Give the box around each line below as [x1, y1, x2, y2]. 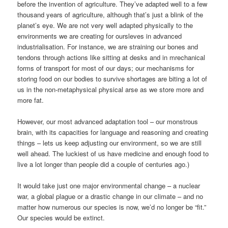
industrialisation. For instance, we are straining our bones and [17, 41, 198, 51]
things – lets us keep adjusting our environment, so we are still [17, 137, 202, 148]
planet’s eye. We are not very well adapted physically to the [17, 20, 193, 30]
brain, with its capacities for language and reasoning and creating [17, 127, 209, 137]
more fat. [17, 95, 44, 105]
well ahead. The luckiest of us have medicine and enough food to [17, 148, 209, 158]
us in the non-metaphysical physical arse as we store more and [17, 84, 204, 94]
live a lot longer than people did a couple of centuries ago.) [17, 159, 190, 169]
